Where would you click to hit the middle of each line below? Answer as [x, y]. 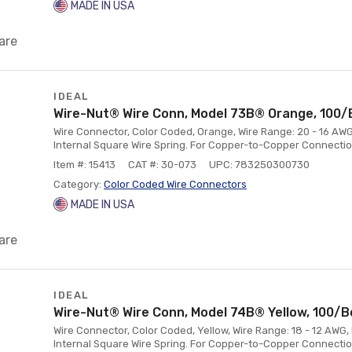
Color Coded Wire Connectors [175, 184]
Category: [79, 184]
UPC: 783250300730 [259, 165]
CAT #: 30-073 [162, 165]
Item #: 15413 [84, 165]
